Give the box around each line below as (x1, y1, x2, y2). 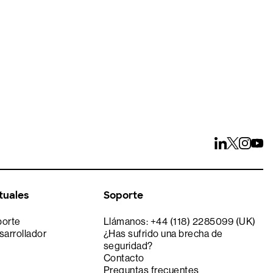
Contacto (103, 252, 144, 264)
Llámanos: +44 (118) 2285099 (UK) (103, 216, 256, 228)
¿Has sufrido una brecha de (103, 228, 223, 240)
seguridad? (103, 240, 153, 252)
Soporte (103, 189, 143, 202)
